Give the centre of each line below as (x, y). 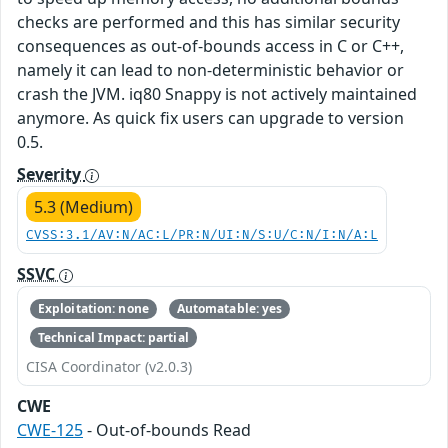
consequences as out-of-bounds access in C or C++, (210, 46)
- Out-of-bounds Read (167, 429)
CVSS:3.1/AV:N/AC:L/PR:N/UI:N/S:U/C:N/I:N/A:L (202, 235)
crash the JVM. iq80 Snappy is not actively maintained (217, 94)
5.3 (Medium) (83, 207)
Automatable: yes (229, 309)
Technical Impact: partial (113, 337)
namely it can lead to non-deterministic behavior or (210, 70)
